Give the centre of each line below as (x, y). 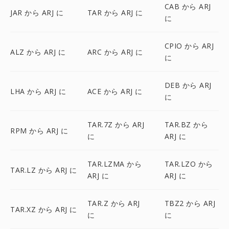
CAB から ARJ (188, 6)
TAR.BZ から (186, 124)
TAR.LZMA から (114, 164)
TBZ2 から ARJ (190, 203)
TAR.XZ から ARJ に (44, 209)
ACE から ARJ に (115, 91)
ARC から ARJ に (115, 52)
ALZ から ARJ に (38, 52)
